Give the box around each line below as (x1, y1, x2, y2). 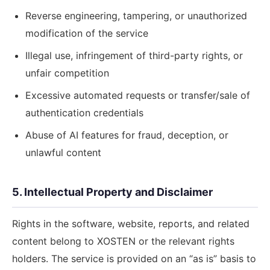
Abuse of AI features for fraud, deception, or (25, 129, 228, 141)
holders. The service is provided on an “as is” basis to (12, 253, 256, 265)
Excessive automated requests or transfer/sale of (25, 89, 250, 101)
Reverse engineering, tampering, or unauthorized (25, 10, 247, 22)
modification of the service (25, 27, 148, 39)
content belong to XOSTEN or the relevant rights (12, 235, 234, 247)
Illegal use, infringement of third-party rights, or (25, 49, 243, 61)
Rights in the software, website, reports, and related (12, 218, 250, 230)
